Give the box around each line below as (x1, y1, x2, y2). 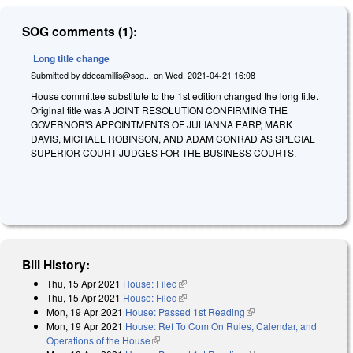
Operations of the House (46, 333, 150, 347)
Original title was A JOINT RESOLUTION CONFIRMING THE (31, 102, 288, 117)
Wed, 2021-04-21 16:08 (165, 69, 255, 81)
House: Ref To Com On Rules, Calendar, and (125, 319, 317, 333)
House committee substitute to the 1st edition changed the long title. (31, 88, 318, 102)
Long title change (33, 51, 110, 66)
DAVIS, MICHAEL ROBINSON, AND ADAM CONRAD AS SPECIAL (31, 131, 315, 145)
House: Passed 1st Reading (125, 305, 245, 319)
